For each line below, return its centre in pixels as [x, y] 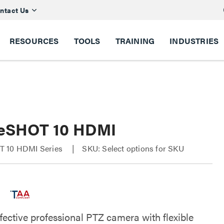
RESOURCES [34, 41]
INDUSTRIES [194, 41]
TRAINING [135, 41]
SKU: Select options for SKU [133, 148]
